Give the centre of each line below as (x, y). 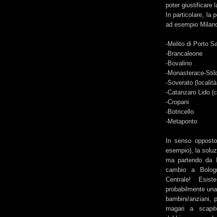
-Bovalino (179, 63)
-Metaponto (181, 121)
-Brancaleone (184, 54)
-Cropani (177, 102)
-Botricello (180, 112)
